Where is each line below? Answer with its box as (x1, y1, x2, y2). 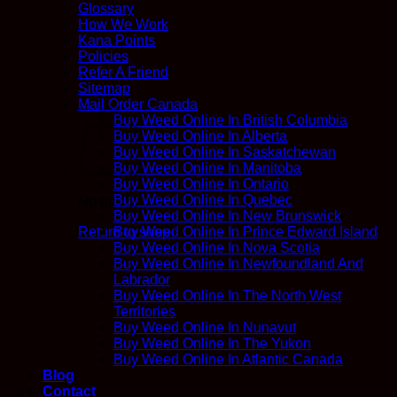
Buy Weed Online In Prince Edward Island (113, 224, 378, 240)
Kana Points (78, 33, 155, 49)
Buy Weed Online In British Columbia (113, 113, 347, 128)
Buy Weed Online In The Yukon (113, 336, 311, 352)
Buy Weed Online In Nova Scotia (113, 240, 320, 256)
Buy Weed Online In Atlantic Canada (113, 352, 343, 368)
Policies (78, 49, 128, 65)
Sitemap (78, 81, 130, 97)
